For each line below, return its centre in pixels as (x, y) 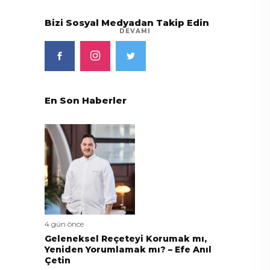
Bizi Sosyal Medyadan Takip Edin (127, 23)
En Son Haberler (86, 100)
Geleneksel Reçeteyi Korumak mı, (126, 238)
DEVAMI (135, 31)
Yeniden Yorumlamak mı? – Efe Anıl (128, 249)
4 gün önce (64, 224)
